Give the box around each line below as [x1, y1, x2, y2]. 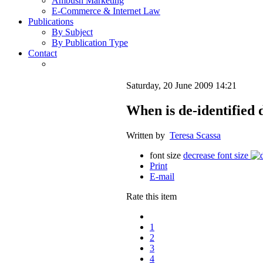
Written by [126, 130, 170, 141]
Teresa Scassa [170, 130, 221, 141]
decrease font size [183, 150, 248, 161]
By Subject [52, 27, 93, 38]
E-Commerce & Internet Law [52, 6, 160, 16]
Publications [28, 16, 73, 27]
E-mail [150, 171, 174, 182]
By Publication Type [52, 38, 128, 48]
